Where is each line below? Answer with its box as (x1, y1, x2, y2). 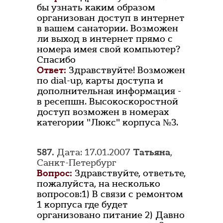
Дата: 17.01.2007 (54, 146, 133, 159)
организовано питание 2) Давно (37, 209, 185, 222)
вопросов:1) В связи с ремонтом (37, 188, 183, 201)
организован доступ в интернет (37, 12, 185, 24)
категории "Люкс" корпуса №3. (37, 116, 178, 129)
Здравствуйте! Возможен (69, 64, 185, 77)
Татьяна (133, 146, 170, 159)
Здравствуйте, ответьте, (75, 167, 186, 180)
